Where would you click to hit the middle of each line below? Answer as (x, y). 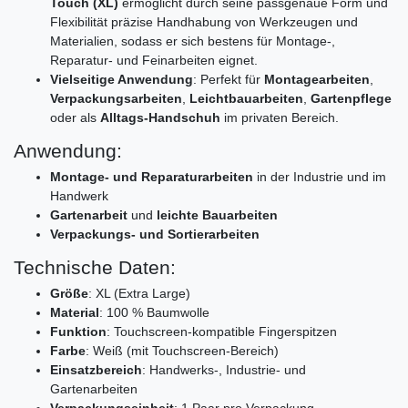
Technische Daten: (95, 267)
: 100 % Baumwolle (154, 312)
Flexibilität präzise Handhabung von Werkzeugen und (204, 21)
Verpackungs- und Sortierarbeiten (155, 234)
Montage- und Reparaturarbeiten (152, 176)
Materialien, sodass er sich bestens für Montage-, (193, 41)
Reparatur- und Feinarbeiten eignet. (154, 60)
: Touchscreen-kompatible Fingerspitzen (222, 331)
